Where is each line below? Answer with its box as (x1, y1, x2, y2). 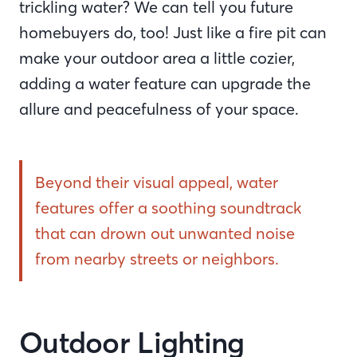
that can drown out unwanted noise (35, 223, 295, 243)
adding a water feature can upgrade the (19, 73, 311, 93)
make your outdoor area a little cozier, (19, 48, 295, 68)
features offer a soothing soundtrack (35, 198, 301, 218)
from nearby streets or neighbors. (35, 249, 279, 269)
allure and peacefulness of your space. (19, 99, 303, 119)
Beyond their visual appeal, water (35, 172, 278, 192)
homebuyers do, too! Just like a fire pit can (19, 22, 327, 42)
